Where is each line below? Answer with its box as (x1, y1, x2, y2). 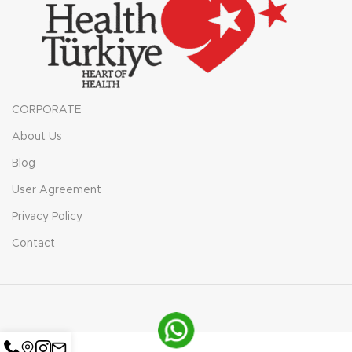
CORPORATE (12, 104, 82, 115)
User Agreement (12, 184, 102, 196)
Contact (12, 237, 56, 249)
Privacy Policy (12, 211, 83, 222)
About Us (12, 130, 63, 142)
